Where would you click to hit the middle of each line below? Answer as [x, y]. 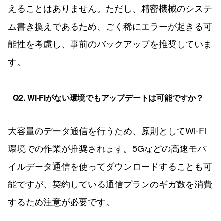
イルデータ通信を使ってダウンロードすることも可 [110, 166]
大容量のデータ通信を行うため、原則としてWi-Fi [107, 130]
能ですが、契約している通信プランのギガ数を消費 [110, 184]
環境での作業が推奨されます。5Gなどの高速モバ [107, 148]
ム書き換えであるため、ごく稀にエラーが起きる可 [110, 26]
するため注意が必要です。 [61, 202]
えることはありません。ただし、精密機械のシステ [110, 8]
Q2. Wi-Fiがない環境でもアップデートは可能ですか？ [108, 98]
